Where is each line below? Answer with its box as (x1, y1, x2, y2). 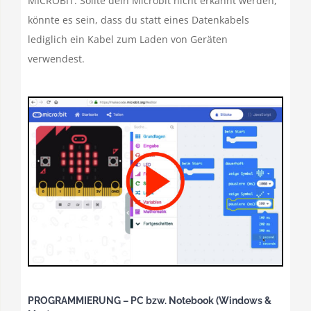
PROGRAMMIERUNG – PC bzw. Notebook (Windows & (28, 294, 271, 306)
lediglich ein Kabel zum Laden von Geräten (28, 33, 228, 47)
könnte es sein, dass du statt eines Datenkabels (28, 13, 249, 27)
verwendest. (28, 52, 85, 66)
